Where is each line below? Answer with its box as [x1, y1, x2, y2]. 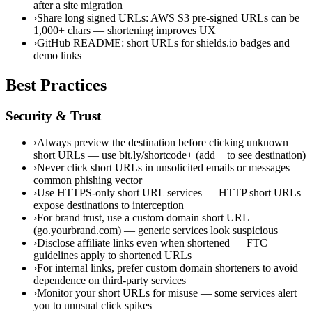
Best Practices [6, 75, 107, 94]
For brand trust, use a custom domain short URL [37, 212, 249, 224]
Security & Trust [6, 108, 101, 123]
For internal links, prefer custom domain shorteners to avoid [37, 262, 298, 274]
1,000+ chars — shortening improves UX [33, 24, 216, 36]
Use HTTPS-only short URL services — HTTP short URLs [37, 187, 301, 199]
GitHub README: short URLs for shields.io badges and [37, 36, 290, 49]
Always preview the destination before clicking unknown [37, 136, 288, 149]
